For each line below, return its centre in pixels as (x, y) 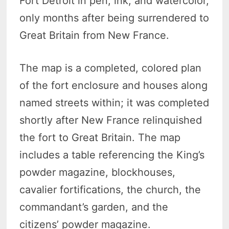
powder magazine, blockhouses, (98, 172)
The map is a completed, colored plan (111, 68)
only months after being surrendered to (114, 18)
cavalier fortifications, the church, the (110, 189)
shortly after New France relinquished (111, 120)
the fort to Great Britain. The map (100, 137)
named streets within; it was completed (114, 102)
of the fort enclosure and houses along (114, 85)
